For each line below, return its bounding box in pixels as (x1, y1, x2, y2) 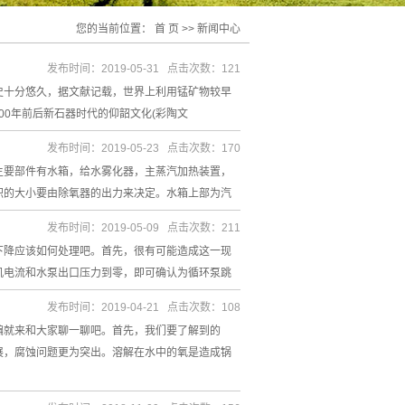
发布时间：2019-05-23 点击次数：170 (47, 142, 240, 155)
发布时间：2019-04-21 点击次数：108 (47, 301, 240, 314)
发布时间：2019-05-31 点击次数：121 (47, 62, 240, 75)
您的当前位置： (76, 23, 155, 35)
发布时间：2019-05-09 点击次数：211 (47, 221, 240, 234)
